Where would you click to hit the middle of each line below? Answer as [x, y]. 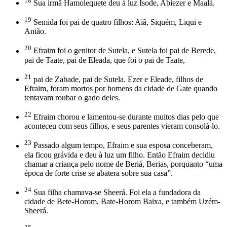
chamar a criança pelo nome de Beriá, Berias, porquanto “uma [123, 164]
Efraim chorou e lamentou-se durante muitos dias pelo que [125, 117]
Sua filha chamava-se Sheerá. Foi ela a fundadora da [116, 192]
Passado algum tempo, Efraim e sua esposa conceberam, [122, 145]
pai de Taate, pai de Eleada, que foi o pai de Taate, [105, 60]
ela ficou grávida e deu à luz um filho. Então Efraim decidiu [120, 155]
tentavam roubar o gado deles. [72, 97]
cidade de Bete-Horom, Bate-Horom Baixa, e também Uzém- [122, 201]
